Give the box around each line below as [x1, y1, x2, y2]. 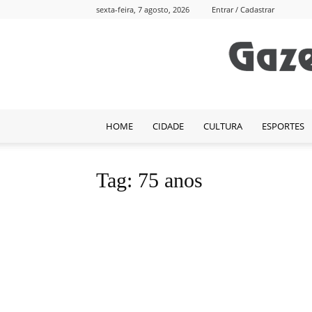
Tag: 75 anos [96, 169, 203, 192]
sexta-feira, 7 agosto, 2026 [96, 4, 189, 15]
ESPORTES [262, 120, 304, 133]
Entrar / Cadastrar [212, 4, 274, 15]
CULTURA [203, 120, 242, 133]
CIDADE [153, 120, 184, 133]
